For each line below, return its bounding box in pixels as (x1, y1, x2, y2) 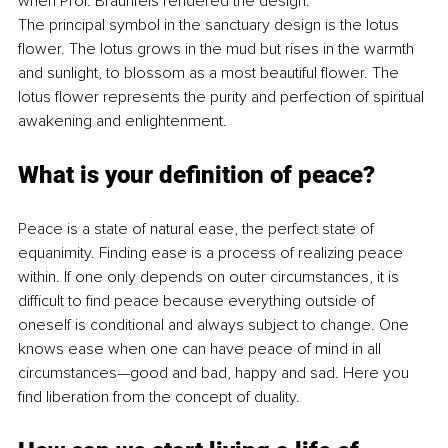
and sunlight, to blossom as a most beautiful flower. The (18, 62, 403, 83)
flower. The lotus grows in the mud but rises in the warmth (18, 38, 418, 59)
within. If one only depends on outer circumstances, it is (18, 266, 403, 287)
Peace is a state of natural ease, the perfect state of (18, 218, 378, 239)
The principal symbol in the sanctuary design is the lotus (18, 14, 403, 35)
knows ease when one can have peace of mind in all (18, 338, 385, 359)
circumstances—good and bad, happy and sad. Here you (18, 362, 413, 383)
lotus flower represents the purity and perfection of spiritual (18, 86, 428, 107)
